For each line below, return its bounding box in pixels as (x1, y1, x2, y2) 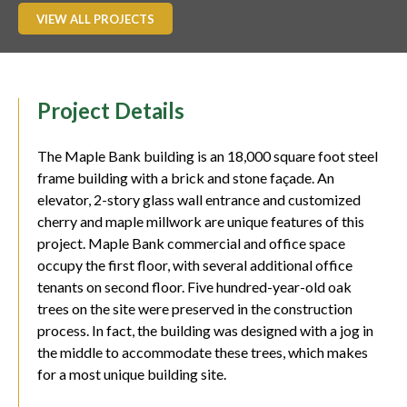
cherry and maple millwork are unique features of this (37, 213, 364, 230)
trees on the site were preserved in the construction (37, 300, 352, 317)
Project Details (37, 97, 184, 124)
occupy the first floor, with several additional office (37, 256, 352, 273)
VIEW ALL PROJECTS (36, 12, 154, 26)
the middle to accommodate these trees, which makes (37, 343, 368, 361)
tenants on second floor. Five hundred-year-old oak (37, 278, 352, 295)
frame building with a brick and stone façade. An (37, 169, 334, 186)
